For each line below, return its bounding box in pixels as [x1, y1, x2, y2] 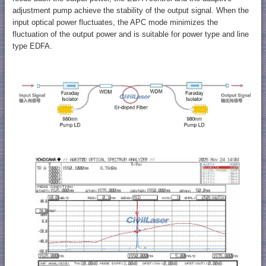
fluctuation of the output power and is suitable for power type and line [12, 30, 249, 39]
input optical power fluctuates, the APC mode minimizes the [12, 18, 218, 27]
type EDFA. [12, 42, 52, 51]
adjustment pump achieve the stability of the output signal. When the [12, 6, 249, 15]
